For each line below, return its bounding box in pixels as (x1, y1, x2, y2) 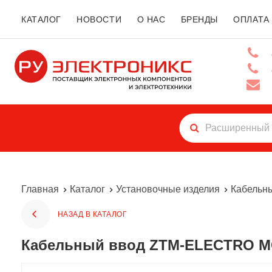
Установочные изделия (116, 184, 220, 194)
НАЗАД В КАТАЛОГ (58, 210, 127, 219)
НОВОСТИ (76, 15, 122, 24)
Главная (21, 184, 59, 194)
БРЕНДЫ (180, 15, 219, 24)
